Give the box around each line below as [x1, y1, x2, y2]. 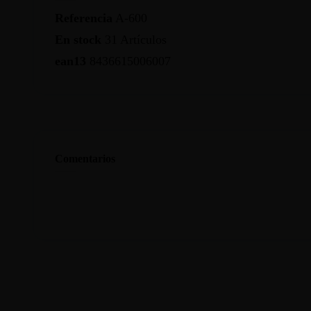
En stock [54, 32, 101, 47]
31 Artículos [104, 32, 167, 47]
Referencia [54, 11, 112, 26]
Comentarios [54, 153, 115, 165]
